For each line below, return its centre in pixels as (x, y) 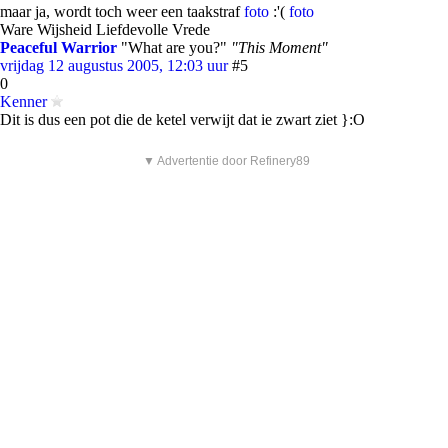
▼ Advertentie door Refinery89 (226, 161)
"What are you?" (174, 47)
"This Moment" (279, 47)
